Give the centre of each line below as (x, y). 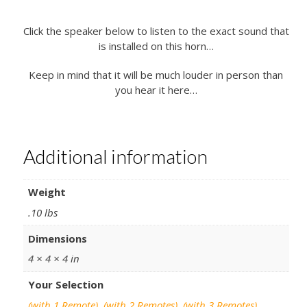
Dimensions (58, 238)
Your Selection (66, 285)
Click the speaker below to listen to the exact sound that (156, 31)
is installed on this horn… (156, 46)
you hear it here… (156, 90)
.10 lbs (43, 212)
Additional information (115, 157)
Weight (47, 192)
